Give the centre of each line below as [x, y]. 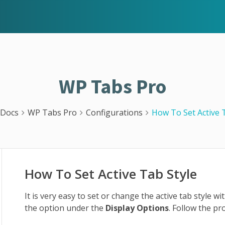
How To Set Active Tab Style [111, 174]
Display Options [137, 208]
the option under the [65, 208]
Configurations [114, 113]
